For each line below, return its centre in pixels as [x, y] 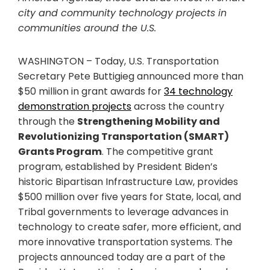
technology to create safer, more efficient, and [130, 227]
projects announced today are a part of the [122, 257]
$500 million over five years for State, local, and [130, 197]
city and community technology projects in [122, 13]
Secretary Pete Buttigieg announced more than [131, 77]
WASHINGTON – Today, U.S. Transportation [118, 61]
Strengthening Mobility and [149, 122]
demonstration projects [75, 107]
